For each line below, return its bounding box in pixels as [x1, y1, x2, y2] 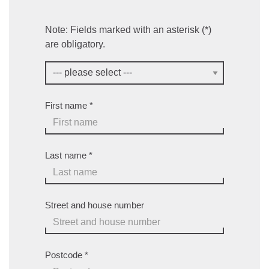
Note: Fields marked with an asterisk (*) [45, 24, 211, 35]
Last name [45, 150, 86, 160]
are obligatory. [45, 38, 105, 49]
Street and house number [45, 199, 144, 210]
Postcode [45, 249, 82, 260]
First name [45, 100, 87, 110]
